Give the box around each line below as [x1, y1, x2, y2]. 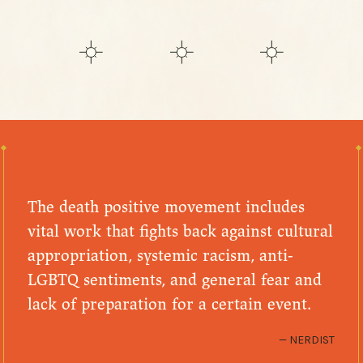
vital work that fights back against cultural [28, 221, 334, 242]
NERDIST [289, 332, 335, 346]
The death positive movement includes [28, 197, 305, 218]
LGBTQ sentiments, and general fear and [28, 270, 322, 291]
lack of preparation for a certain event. [28, 294, 312, 315]
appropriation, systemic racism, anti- [28, 246, 294, 267]
